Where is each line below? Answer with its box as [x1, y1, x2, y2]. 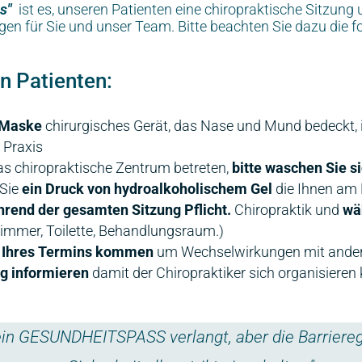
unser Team [95, 18, 171, 35]
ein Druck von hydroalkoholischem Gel [22, 180, 273, 197]
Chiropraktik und [231, 201, 343, 218]
